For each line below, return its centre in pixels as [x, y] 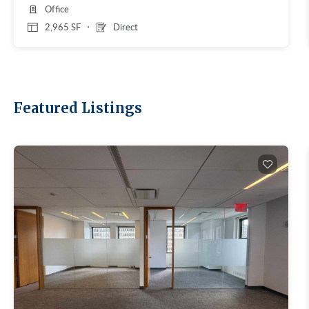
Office [57, 9]
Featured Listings [78, 108]
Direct [126, 27]
